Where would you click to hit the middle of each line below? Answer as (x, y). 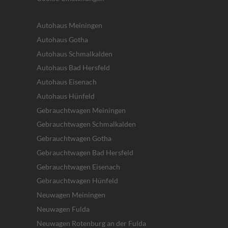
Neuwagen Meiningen (71, 195)
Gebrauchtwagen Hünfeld (77, 181)
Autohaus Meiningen (69, 25)
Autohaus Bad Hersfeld (73, 68)
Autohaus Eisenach (67, 82)
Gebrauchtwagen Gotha (74, 138)
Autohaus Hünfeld (66, 96)
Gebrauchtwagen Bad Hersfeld (85, 152)
